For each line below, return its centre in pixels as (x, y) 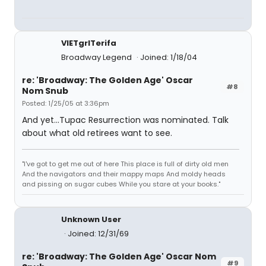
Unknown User (91, 219)
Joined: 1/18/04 (169, 57)
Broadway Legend (97, 57)
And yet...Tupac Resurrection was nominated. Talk (125, 120)
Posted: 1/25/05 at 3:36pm (66, 103)
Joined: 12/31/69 (98, 234)
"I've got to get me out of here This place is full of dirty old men (125, 164)
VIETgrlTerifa (89, 43)
